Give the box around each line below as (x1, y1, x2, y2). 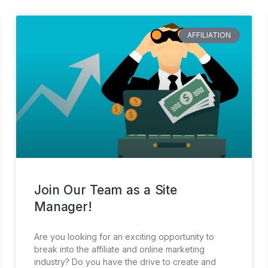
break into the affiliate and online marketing (34, 243, 205, 254)
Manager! (34, 199, 92, 214)
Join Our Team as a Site (34, 182, 177, 197)
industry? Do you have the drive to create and (34, 256, 217, 267)
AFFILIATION (187, 30, 232, 39)
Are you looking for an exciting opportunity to (34, 231, 215, 242)
